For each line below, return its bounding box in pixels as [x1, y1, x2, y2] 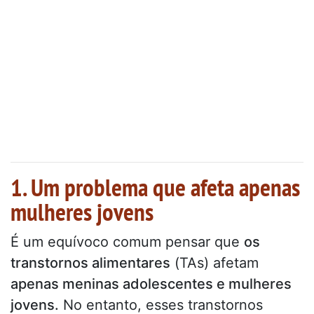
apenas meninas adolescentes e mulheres [11, 275, 292, 293]
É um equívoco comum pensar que [11, 233, 244, 251]
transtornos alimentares [11, 254, 170, 272]
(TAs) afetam [170, 254, 259, 272]
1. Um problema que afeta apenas [11, 171, 300, 204]
